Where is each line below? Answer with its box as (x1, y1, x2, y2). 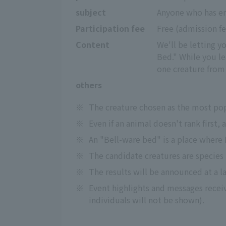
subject (76, 6, 106, 18)
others (76, 79, 102, 91)
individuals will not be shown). (89, 194, 204, 206)
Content (76, 38, 109, 50)
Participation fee (76, 22, 145, 34)
